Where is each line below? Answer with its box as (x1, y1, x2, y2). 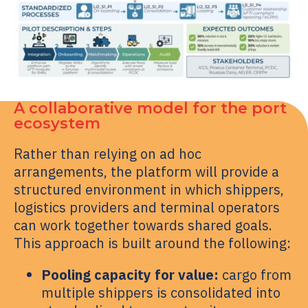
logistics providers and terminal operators (14, 197, 280, 217)
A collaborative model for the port (14, 98, 287, 118)
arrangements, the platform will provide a (14, 162, 279, 181)
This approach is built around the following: (14, 233, 291, 252)
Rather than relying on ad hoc (14, 144, 201, 163)
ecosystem (14, 113, 100, 133)
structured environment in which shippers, (14, 179, 284, 199)
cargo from (219, 265, 291, 284)
